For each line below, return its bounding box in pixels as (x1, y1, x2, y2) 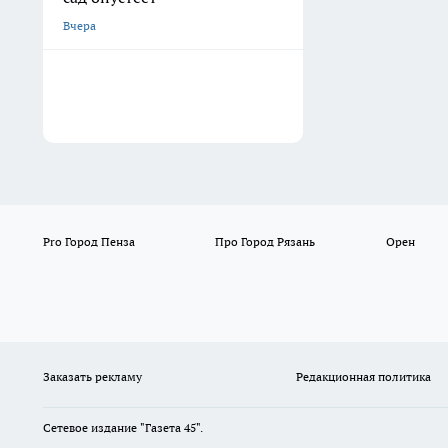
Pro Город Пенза (43, 234, 135, 250)
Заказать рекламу (43, 369, 142, 385)
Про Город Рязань (214, 234, 315, 250)
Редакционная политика (295, 369, 431, 385)
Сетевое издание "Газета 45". (43, 420, 206, 436)
